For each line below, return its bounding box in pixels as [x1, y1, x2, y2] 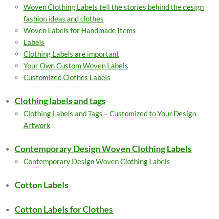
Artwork [23, 121, 50, 130]
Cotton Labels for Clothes [15, 204, 113, 215]
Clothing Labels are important [23, 49, 119, 58]
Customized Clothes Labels [23, 73, 110, 82]
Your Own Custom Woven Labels [23, 61, 128, 70]
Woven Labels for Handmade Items [23, 26, 136, 35]
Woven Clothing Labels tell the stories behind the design [23, 2, 204, 11]
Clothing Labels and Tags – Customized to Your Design [23, 109, 196, 118]
